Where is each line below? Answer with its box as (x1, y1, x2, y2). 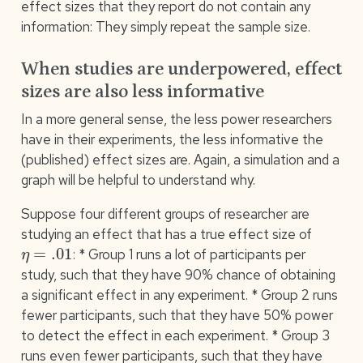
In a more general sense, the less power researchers (20, 110, 332, 129)
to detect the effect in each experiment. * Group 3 (20, 327, 330, 345)
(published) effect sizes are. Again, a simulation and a (20, 151, 340, 169)
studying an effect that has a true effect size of (20, 225, 312, 244)
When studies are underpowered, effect (20, 58, 342, 79)
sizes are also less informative (20, 81, 264, 102)
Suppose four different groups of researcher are (20, 205, 310, 224)
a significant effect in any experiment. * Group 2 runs (20, 286, 338, 305)
